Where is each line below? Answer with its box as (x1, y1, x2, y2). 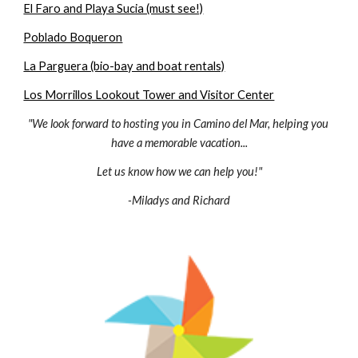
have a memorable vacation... (110, 136, 248, 149)
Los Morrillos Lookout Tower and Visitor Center (23, 88, 275, 101)
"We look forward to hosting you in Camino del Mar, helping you (27, 117, 328, 130)
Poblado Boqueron (23, 30, 123, 44)
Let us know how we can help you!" (96, 165, 262, 178)
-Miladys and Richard (128, 193, 230, 207)
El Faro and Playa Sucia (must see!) (23, 2, 204, 15)
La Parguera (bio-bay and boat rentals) (23, 59, 225, 73)
